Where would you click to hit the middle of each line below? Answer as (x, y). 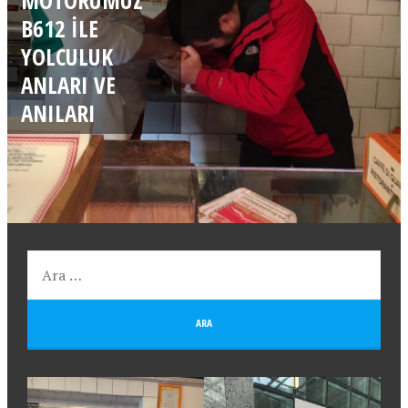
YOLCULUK (67, 56)
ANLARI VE (68, 84)
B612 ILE (60, 28)
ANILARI (58, 112)
